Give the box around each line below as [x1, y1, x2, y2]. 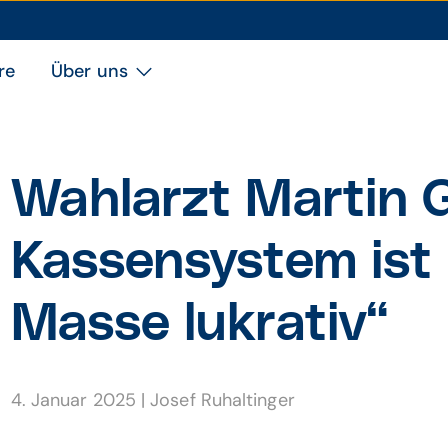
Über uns [51, 59, 128, 83]
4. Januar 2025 [10, 388, 142, 412]
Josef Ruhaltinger [150, 388, 295, 412]
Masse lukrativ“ [10, 298, 389, 351]
